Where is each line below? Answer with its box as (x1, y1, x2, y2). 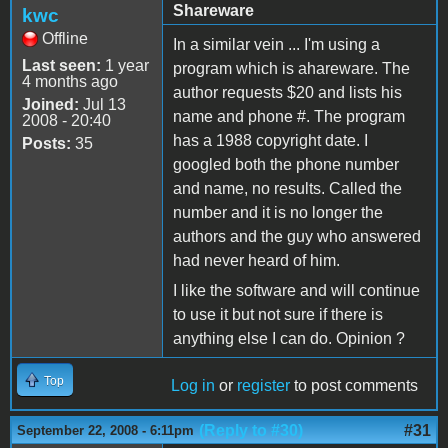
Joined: (22, 95, 79, 113)
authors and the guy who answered (173, 227, 421, 245)
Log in (171, 376, 215, 394)
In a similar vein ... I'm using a (173, 35, 380, 53)
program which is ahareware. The (173, 59, 410, 77)
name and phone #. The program (173, 107, 405, 125)
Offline (42, 29, 88, 47)
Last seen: (22, 56, 101, 74)
